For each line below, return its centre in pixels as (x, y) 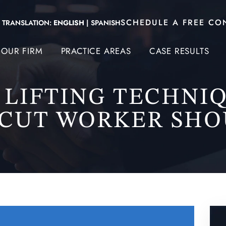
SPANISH (106, 22)
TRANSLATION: (28, 22)
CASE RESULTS (179, 51)
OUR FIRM (22, 51)
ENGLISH (69, 22)
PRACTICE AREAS (96, 51)
